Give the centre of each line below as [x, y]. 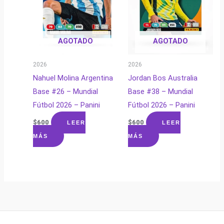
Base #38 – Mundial [160, 91]
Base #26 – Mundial [66, 91]
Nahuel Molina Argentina [73, 78]
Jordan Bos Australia [162, 78]
